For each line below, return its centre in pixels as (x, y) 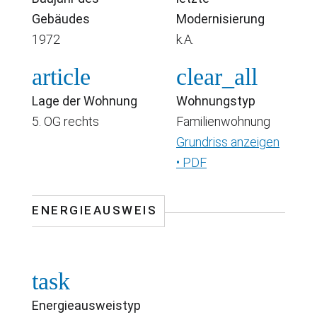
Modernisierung (220, 18)
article (61, 76)
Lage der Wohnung (85, 100)
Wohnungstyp (216, 100)
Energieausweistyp (86, 305)
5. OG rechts (65, 121)
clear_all (217, 76)
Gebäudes (61, 18)
